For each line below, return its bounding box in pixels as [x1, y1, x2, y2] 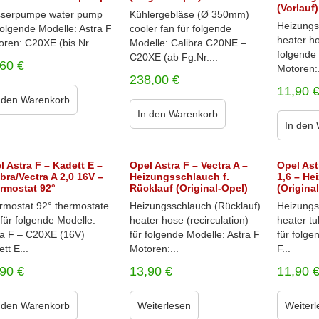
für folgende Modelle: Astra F [129, 229, 260, 240]
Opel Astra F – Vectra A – [129, 159, 248, 171]
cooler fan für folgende [129, 23, 231, 34]
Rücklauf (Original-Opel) [129, 182, 248, 194]
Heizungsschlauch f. [129, 171, 229, 182]
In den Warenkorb [137, 108, 218, 120]
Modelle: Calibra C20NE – [129, 37, 246, 48]
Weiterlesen [137, 300, 191, 311]
